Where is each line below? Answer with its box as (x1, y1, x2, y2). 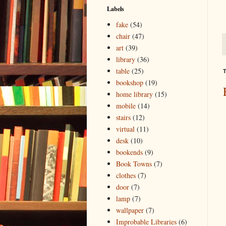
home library (116, 89, 153, 99)
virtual (116, 124, 135, 134)
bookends (116, 147, 143, 157)
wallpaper (116, 205, 144, 215)
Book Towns (116, 159, 152, 169)
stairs (116, 112, 131, 123)
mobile (116, 101, 136, 111)
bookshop (116, 78, 143, 88)
